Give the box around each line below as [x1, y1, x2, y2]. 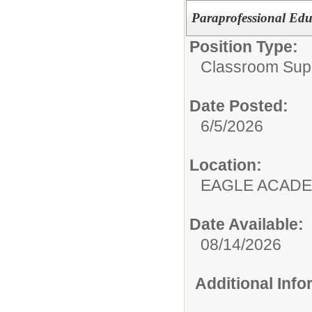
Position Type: [189, 37, 298, 56]
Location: [189, 155, 262, 174]
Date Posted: [189, 96, 288, 115]
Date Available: [189, 214, 304, 233]
